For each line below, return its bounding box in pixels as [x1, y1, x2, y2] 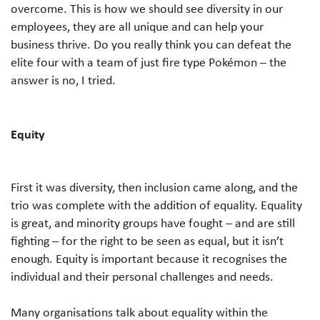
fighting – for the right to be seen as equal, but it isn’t [11, 231, 284, 249]
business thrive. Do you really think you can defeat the [11, 35, 291, 53]
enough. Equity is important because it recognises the [11, 249, 287, 267]
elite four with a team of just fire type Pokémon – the [11, 53, 286, 71]
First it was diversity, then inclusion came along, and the [11, 178, 298, 196]
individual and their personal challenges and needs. [11, 267, 274, 285]
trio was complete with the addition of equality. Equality [11, 196, 302, 214]
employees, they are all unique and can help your [11, 17, 264, 35]
